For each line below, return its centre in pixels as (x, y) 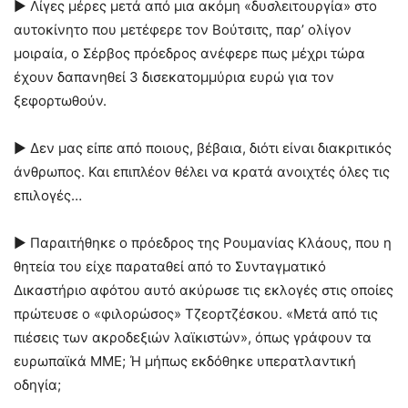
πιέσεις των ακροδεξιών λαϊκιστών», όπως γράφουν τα (193, 337)
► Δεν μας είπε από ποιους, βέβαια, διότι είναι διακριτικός (203, 148)
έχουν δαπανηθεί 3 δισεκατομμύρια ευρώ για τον (174, 77)
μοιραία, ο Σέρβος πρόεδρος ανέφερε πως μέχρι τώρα (189, 53)
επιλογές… (48, 195)
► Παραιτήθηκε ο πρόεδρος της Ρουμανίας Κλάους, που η (203, 243)
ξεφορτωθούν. (60, 101)
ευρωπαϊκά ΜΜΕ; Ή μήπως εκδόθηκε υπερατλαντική (185, 361)
